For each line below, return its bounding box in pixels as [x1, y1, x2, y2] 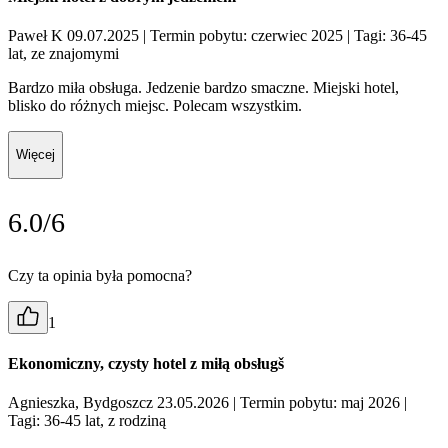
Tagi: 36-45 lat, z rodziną [8, 412, 166, 430]
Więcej [16, 147, 55, 163]
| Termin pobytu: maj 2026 [233, 394, 400, 412]
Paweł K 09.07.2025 [8, 27, 143, 45]
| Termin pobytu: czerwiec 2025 [143, 27, 343, 45]
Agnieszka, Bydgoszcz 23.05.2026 [8, 394, 233, 412]
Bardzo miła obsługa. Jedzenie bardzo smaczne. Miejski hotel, [8, 79, 399, 97]
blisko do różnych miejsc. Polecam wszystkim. [8, 97, 302, 115]
